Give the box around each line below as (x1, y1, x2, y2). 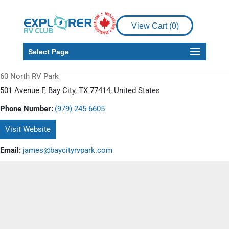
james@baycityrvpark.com (22, 145, 112, 155)
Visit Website (5, 125, 51, 134)
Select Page (28, 47, 69, 56)
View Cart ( (131, 21, 172, 31)
